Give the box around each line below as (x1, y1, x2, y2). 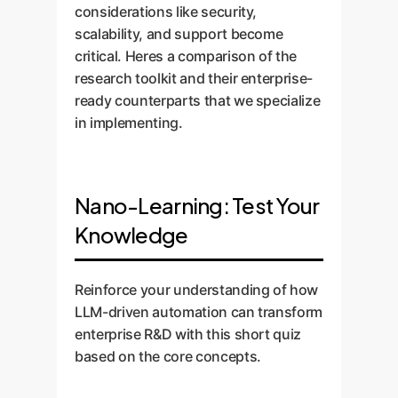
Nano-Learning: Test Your (75, 192, 320, 219)
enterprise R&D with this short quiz (75, 325, 302, 343)
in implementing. (75, 114, 183, 131)
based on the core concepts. (75, 347, 261, 365)
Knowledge (75, 221, 188, 248)
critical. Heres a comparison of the (75, 47, 298, 65)
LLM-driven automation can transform (75, 303, 323, 321)
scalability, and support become (75, 25, 283, 43)
